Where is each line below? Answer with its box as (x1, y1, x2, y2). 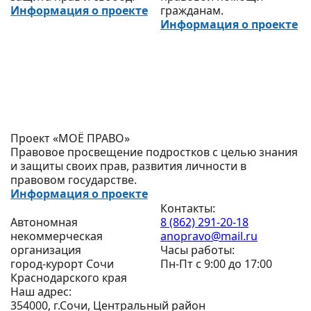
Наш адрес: (10, 284, 72, 300)
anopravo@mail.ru (160, 228, 258, 244)
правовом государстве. (10, 172, 137, 188)
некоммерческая (10, 228, 103, 244)
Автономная (10, 215, 78, 230)
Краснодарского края (10, 270, 127, 286)
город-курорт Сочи (10, 256, 114, 272)
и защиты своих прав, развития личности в (10, 158, 246, 174)
